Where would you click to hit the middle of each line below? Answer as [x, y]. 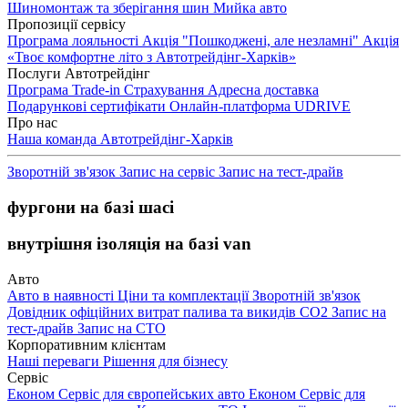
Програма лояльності [75, 41]
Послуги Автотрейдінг [79, 73]
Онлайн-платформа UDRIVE [260, 106]
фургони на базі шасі [91, 207]
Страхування [166, 90]
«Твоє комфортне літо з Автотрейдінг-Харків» [152, 57]
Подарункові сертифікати [88, 106]
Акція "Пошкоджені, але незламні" [252, 41]
